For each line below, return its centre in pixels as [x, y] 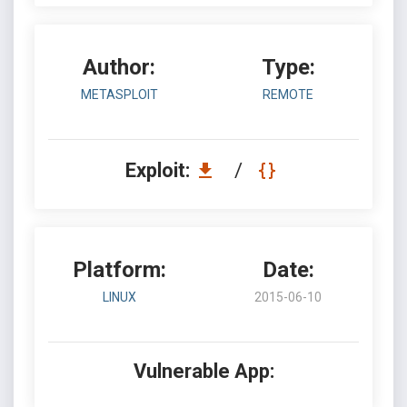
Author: [119, 67]
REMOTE [288, 94]
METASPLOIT [119, 94]
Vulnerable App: [203, 371]
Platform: [119, 270]
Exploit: [159, 170]
